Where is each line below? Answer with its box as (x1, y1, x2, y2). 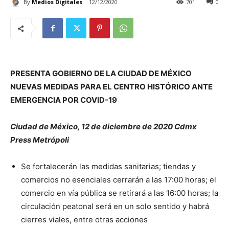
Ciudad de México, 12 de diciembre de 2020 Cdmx (10, 122, 197, 132)
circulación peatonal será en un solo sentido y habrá (21, 201, 209, 212)
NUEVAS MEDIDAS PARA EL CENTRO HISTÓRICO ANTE (10, 82, 213, 92)
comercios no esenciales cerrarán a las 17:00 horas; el (21, 175, 216, 185)
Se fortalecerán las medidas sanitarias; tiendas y (21, 162, 196, 172)
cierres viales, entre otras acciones (21, 215, 148, 225)
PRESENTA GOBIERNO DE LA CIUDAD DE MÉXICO (10, 68, 192, 79)
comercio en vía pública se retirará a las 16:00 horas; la (21, 188, 218, 198)
